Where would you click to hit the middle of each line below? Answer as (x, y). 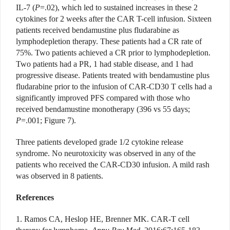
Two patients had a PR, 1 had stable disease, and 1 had (104, 64)
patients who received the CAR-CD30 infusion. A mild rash (113, 165)
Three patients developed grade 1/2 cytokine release (100, 142)
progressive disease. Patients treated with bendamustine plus (113, 75)
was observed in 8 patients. (60, 176)
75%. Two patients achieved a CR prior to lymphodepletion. (113, 53)
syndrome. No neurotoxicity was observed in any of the (106, 154)
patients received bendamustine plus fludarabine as (98, 30)
